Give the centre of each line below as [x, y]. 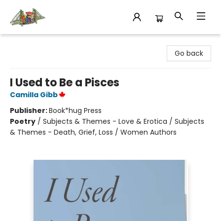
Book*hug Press [75, 110]
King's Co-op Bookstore [47, 42]
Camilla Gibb [34, 95]
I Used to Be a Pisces [65, 83]
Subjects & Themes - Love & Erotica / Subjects [124, 121]
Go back [189, 53]
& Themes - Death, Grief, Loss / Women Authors [93, 132]
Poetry [23, 121]
